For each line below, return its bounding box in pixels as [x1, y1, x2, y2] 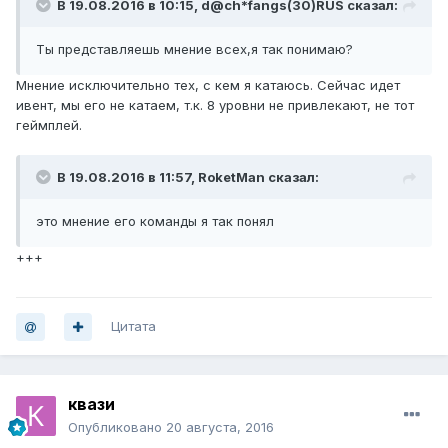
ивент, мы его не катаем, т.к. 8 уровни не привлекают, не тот [16, 97, 414, 114]
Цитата [111, 318, 156, 335]
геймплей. [16, 117, 82, 134]
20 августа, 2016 [166, 419, 274, 436]
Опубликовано [68, 419, 166, 436]
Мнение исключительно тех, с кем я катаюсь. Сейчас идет [16, 77, 400, 94]
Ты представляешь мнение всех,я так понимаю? [36, 41, 353, 58]
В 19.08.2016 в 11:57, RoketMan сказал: [57, 169, 319, 186]
